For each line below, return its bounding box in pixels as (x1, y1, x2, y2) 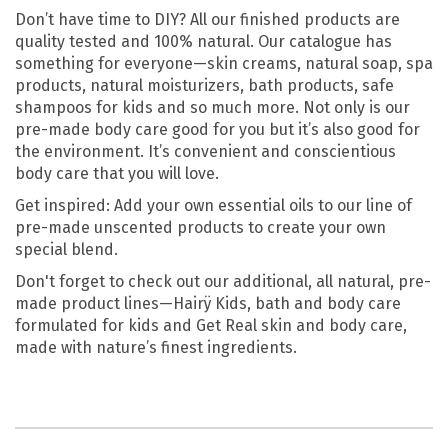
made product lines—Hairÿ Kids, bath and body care (15, 293, 401, 313)
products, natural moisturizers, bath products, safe (15, 75, 394, 95)
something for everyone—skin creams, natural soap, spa (15, 53, 433, 73)
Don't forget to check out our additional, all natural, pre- (15, 271, 431, 291)
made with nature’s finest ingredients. (15, 337, 297, 357)
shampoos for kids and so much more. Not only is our (15, 97, 410, 117)
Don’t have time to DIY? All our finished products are (15, 9, 400, 29)
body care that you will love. (15, 163, 219, 183)
